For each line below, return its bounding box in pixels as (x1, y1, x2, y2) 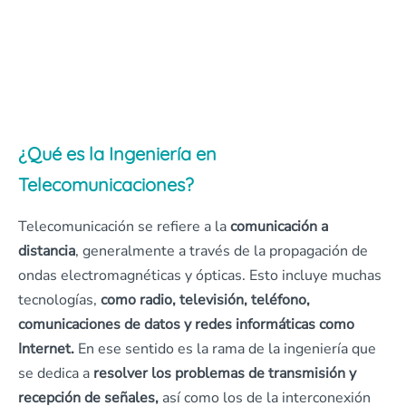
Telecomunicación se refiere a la (18, 217, 230, 237)
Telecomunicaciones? (18, 173, 194, 196)
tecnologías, (18, 290, 101, 310)
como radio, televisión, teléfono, (101, 290, 310, 310)
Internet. (18, 339, 78, 359)
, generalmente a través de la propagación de (75, 241, 368, 261)
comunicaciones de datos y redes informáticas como (18, 314, 354, 334)
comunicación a (230, 217, 328, 237)
